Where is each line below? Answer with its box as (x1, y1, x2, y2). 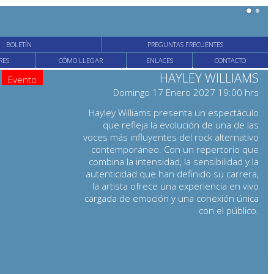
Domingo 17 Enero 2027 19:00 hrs (113, 86, 259, 98)
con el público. (198, 204, 259, 217)
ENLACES (146, 56, 173, 65)
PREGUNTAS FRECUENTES (147, 40, 223, 49)
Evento (8, 73, 37, 86)
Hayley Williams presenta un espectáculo (88, 106, 259, 119)
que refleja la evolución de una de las (102, 119, 259, 131)
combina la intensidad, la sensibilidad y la (88, 155, 259, 168)
